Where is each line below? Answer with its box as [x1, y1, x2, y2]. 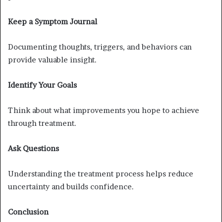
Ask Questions [8, 143, 59, 153]
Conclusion [8, 207, 49, 217]
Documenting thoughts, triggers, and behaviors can [8, 42, 192, 52]
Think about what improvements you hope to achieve [8, 105, 199, 115]
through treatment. [8, 118, 76, 128]
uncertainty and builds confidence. [8, 181, 134, 191]
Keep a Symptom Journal [8, 16, 97, 26]
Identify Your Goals [8, 80, 77, 90]
